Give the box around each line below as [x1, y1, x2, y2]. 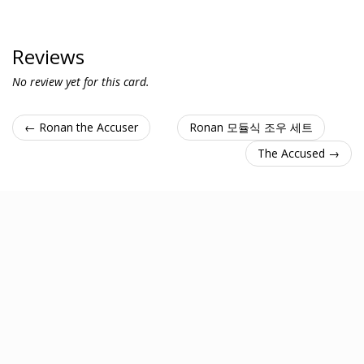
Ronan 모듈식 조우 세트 [189, 119, 313, 135]
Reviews [12, 43, 84, 70]
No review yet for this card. [12, 74, 149, 89]
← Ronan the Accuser [24, 119, 138, 135]
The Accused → [258, 145, 340, 161]
